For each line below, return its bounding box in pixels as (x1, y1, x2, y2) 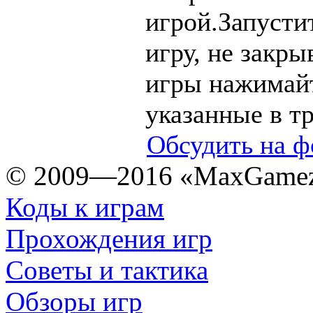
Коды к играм (6, 192, 164, 222)
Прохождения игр (6, 224, 212, 254)
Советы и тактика (6, 255, 208, 285)
